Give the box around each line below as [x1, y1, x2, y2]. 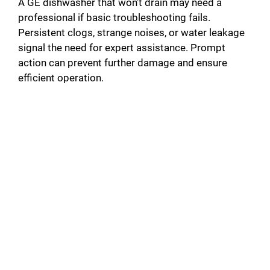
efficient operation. [18, 72, 104, 84]
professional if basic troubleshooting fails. [18, 11, 210, 24]
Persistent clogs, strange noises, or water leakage [18, 27, 245, 39]
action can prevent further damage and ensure [18, 57, 227, 69]
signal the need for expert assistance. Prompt [18, 42, 225, 54]
